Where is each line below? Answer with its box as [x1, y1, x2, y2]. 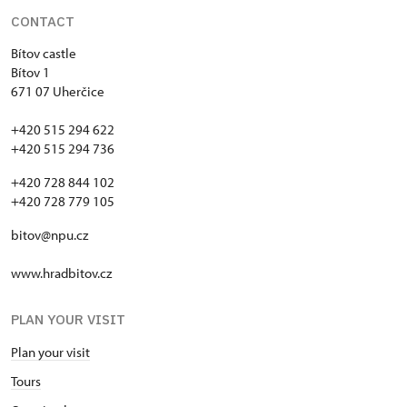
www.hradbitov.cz [11, 264, 112, 282]
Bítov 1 [11, 64, 53, 81]
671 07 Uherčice [11, 83, 104, 100]
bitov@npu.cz [11, 226, 88, 243]
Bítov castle [11, 45, 76, 62]
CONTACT [11, 13, 74, 30]
